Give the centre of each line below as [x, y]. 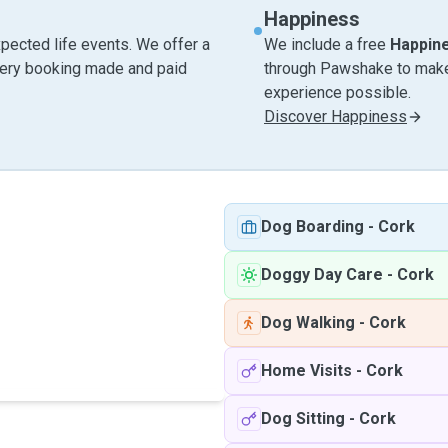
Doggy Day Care [322, 274]
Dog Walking [308, 322]
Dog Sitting [303, 418]
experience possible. [337, 92]
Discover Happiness [335, 116]
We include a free [327, 44]
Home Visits [306, 370]
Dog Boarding [312, 226]
